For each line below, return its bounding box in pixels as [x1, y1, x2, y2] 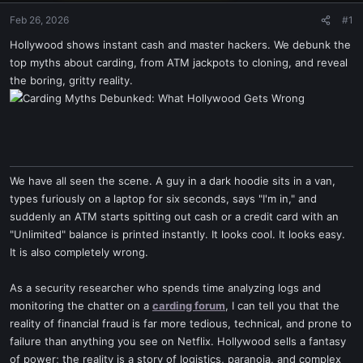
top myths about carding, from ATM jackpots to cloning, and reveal [10, 56, 348, 69]
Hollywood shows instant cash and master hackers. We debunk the [10, 38, 351, 51]
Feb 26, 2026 [10, 14, 69, 26]
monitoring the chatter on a [10, 299, 152, 312]
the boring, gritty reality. [10, 74, 133, 87]
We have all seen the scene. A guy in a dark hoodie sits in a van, [10, 174, 335, 187]
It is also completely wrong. [10, 246, 148, 258]
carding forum [152, 299, 225, 312]
